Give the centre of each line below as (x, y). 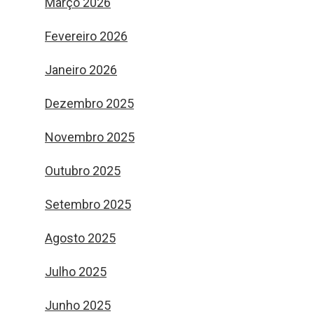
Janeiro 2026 (81, 70)
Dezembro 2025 (89, 103)
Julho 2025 (76, 272)
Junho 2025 (78, 305)
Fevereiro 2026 (86, 36)
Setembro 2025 (88, 204)
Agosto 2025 (80, 238)
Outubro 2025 (83, 171)
